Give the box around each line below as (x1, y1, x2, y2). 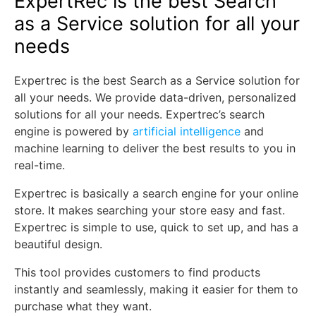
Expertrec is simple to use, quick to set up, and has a (14, 220, 298, 234)
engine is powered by (14, 124, 133, 138)
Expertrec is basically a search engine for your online (14, 186, 298, 200)
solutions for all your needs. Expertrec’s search (14, 107, 265, 121)
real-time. (14, 158, 65, 172)
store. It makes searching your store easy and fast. (14, 203, 285, 217)
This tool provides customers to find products (14, 265, 260, 279)
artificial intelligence (133, 124, 241, 138)
